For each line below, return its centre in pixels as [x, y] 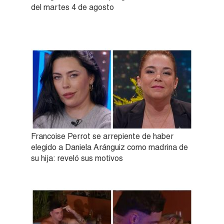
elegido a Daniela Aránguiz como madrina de [109, 147]
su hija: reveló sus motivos [77, 158]
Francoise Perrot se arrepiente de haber [102, 136]
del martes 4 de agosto [72, 7]
